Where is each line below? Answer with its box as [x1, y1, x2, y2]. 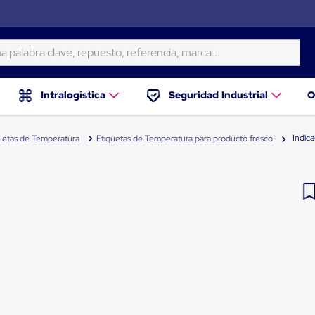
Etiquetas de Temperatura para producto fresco [96, 132, 273, 144]
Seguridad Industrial [169, 89, 268, 102]
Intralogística [40, 89, 106, 102]
